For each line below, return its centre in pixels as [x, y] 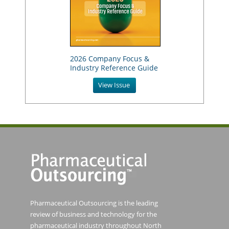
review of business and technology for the [94, 214]
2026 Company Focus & [109, 58]
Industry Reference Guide [114, 67]
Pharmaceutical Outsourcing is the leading [94, 203]
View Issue [114, 85]
